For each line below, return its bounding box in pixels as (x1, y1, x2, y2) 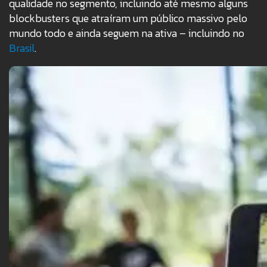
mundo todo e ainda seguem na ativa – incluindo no (9, 25, 244, 42)
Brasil (9, 40, 35, 57)
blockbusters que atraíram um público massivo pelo (9, 10, 247, 27)
